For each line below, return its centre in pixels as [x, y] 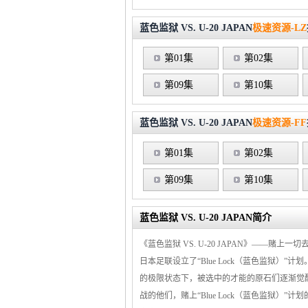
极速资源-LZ [279, 28]
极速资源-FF [279, 123]
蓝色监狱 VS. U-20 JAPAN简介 [206, 218]
